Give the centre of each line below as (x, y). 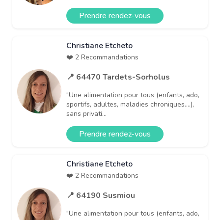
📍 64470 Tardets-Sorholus (118, 77)
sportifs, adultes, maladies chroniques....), (130, 104)
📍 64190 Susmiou (101, 195)
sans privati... (86, 113)
